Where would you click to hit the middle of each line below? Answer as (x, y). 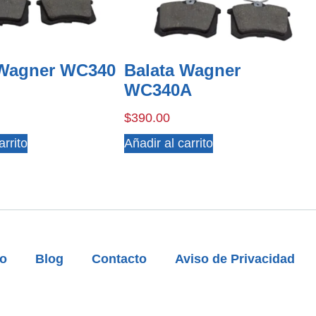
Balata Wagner (182, 70)
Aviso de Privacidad (235, 259)
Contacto (119, 259)
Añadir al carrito (168, 143)
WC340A (158, 90)
